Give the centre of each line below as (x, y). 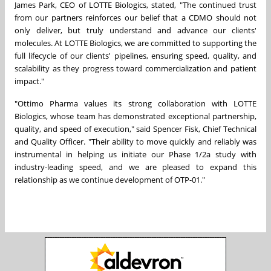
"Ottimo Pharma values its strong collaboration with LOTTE (135, 103)
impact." (29, 81)
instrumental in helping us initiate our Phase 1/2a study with (135, 154)
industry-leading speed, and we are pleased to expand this (135, 167)
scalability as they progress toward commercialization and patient (135, 68)
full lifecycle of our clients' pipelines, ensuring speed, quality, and (135, 55)
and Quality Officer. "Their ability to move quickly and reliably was (135, 141)
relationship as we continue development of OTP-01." (110, 179)
